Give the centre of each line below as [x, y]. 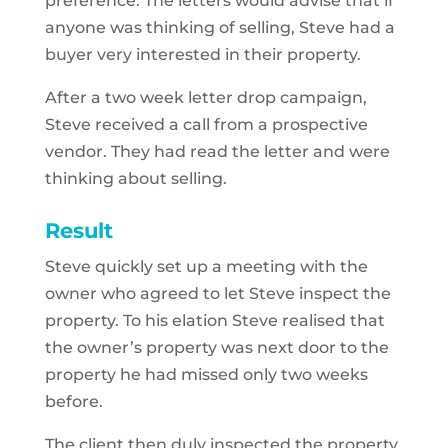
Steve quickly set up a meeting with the [206, 266]
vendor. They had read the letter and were [217, 151]
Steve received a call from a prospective [206, 124]
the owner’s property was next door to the [216, 347]
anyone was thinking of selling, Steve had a [219, 27]
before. [73, 401]
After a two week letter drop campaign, [205, 97]
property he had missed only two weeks [206, 374]
